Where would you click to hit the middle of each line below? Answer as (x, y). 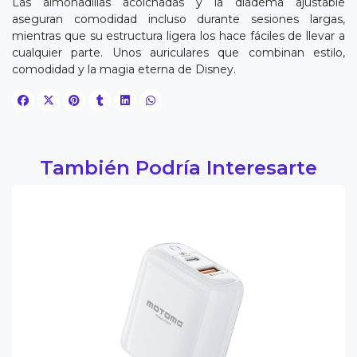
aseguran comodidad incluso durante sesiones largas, (178, 20)
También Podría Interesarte (178, 168)
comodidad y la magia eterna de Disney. (124, 70)
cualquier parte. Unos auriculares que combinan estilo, (178, 53)
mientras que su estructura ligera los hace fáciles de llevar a (178, 36)
